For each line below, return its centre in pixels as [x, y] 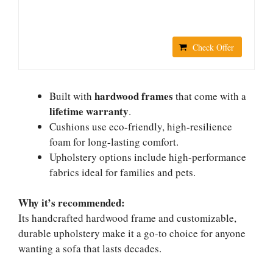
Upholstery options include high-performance [148, 157]
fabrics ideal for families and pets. [122, 172]
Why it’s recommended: [72, 203]
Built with [72, 96]
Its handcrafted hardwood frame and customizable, [127, 218]
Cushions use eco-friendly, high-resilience [141, 126]
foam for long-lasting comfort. [114, 141]
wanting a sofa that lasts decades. [90, 248]
